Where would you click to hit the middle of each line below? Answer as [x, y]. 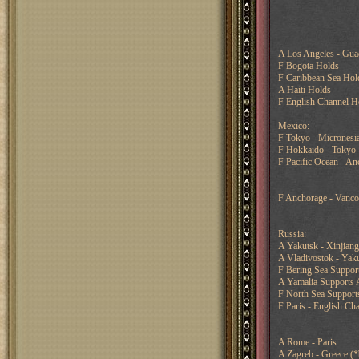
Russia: [292, 234]
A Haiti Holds [304, 90]
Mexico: [293, 126]
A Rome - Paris [307, 342]
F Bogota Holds [308, 66]
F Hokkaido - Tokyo [317, 150]
